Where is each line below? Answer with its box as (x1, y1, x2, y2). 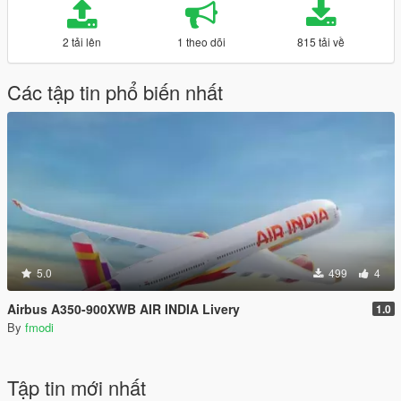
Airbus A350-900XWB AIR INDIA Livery (7, 300, 240, 318)
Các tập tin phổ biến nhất (7, 78, 223, 106)
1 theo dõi (176, 34, 226, 49)
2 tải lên (62, 34, 101, 49)
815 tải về (297, 34, 346, 49)
